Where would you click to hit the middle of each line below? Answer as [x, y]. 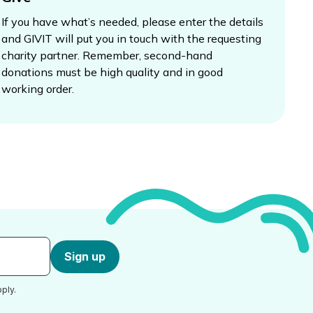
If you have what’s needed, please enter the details [132, 22]
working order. [38, 89]
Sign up [85, 256]
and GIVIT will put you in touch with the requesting [131, 38]
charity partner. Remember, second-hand [107, 55]
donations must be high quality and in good [112, 72]
